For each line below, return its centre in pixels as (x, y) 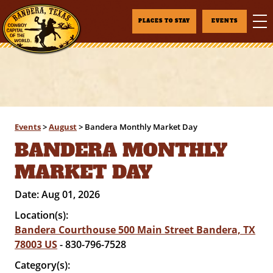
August (63, 127)
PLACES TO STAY (164, 21)
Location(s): (43, 215)
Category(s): (43, 265)
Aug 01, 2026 (71, 194)
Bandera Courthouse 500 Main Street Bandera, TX (135, 230)
